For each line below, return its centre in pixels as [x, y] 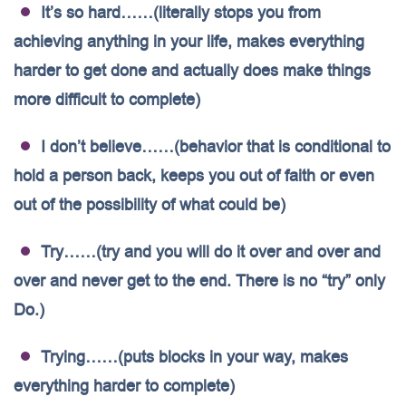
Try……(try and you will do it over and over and [211, 252]
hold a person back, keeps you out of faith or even [194, 176]
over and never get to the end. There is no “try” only [199, 281]
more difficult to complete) [107, 100]
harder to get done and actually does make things [192, 71]
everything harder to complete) [124, 386]
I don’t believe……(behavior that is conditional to [216, 147]
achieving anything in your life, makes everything [189, 42]
